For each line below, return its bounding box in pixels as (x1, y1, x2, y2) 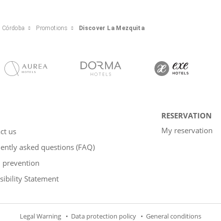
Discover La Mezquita (78, 24, 145, 32)
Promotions (36, 24, 68, 32)
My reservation (161, 125, 213, 135)
